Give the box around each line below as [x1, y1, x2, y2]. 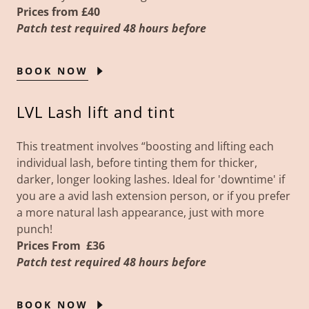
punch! [17, 221, 61, 237]
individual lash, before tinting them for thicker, [17, 155, 257, 170]
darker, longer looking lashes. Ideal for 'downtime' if [17, 172, 285, 187]
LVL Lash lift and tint [17, 101, 175, 122]
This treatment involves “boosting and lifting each [17, 139, 274, 154]
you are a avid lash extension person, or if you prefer [17, 188, 290, 203]
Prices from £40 [17, 4, 100, 19]
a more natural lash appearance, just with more [17, 205, 264, 220]
